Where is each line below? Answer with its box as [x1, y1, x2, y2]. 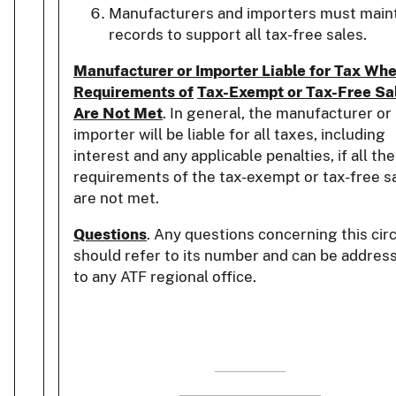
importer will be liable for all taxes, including [73, 126, 385, 144]
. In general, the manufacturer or [163, 104, 392, 123]
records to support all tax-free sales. [109, 26, 367, 44]
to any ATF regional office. [73, 268, 256, 286]
